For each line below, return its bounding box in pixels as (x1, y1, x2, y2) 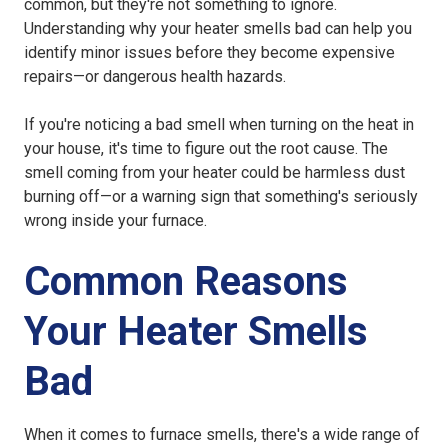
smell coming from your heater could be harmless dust (24, 163, 405, 183)
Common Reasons (24, 258, 348, 306)
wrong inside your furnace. (24, 211, 207, 231)
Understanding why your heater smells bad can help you (24, 19, 412, 39)
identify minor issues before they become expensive (24, 43, 395, 63)
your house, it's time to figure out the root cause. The (24, 139, 388, 159)
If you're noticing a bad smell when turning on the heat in (24, 115, 414, 135)
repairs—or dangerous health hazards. (24, 67, 286, 87)
